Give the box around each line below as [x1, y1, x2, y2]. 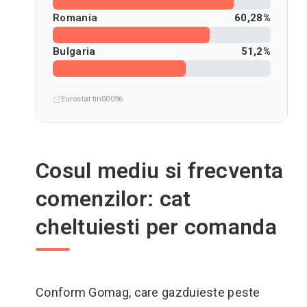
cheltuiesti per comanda [36, 214, 277, 240]
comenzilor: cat [36, 186, 191, 212]
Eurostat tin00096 [61, 94, 123, 103]
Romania [53, 12, 98, 24]
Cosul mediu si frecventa [36, 158, 284, 184]
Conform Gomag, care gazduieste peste [36, 285, 260, 299]
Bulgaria [53, 45, 96, 58]
